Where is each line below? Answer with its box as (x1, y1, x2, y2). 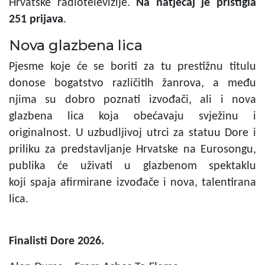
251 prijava (9, 13, 63, 25)
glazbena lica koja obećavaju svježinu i (9, 110, 256, 122)
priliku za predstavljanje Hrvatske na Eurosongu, (9, 143, 256, 156)
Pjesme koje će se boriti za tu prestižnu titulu (9, 60, 256, 73)
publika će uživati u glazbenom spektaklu (9, 160, 256, 172)
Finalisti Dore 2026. (9, 235, 104, 247)
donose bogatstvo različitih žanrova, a (9, 77, 219, 89)
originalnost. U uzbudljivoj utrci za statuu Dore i (9, 127, 256, 139)
